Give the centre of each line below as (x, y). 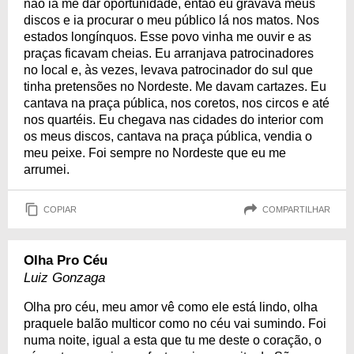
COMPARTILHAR (296, 209)
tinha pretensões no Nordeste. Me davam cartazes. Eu (175, 87)
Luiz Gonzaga (64, 278)
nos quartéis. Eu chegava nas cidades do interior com (173, 120)
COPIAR (60, 209)
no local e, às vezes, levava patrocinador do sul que (168, 70)
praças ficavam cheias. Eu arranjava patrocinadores (169, 53)
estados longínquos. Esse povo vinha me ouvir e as (168, 37)
